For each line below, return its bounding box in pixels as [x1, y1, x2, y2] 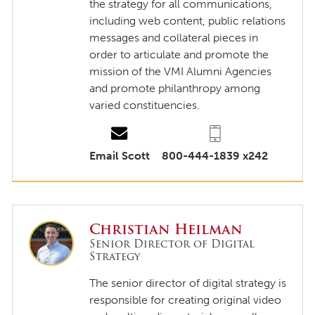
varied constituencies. [89, 98, 200, 112]
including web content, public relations [89, 13, 286, 27]
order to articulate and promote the [89, 47, 269, 61]
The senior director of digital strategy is [89, 276, 287, 290]
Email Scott [89, 148, 150, 162]
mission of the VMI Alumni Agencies [89, 64, 272, 78]
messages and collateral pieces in [89, 30, 259, 44]
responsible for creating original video [89, 293, 282, 307]
